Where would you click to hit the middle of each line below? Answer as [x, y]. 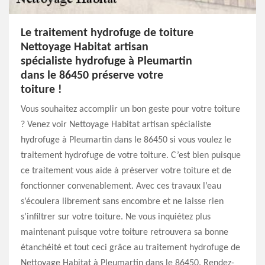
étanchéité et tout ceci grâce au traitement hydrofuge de [130, 248]
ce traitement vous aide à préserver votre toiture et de [126, 171]
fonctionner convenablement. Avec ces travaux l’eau [121, 186]
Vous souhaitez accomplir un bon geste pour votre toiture [130, 109]
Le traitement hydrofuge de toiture [107, 33]
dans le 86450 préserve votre [92, 76]
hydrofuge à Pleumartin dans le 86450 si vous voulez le [126, 140]
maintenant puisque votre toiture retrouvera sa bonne [125, 232]
